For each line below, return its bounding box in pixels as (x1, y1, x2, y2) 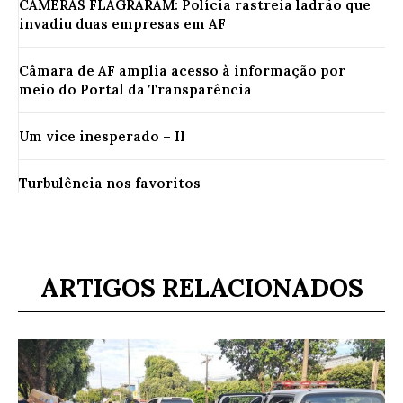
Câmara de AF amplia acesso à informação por (19, 61, 345, 79)
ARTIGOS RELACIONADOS (40, 271, 363, 304)
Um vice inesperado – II (19, 127, 185, 145)
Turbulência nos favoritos (19, 174, 201, 192)
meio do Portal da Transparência (19, 80, 252, 98)
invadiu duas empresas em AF (19, 14, 226, 32)
